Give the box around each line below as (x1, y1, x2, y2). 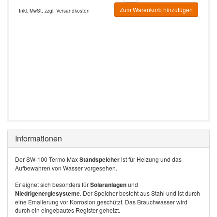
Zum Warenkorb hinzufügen (119, 5, 193, 14)
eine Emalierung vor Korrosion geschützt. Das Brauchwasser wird (15, 197, 187, 206)
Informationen (15, 132, 62, 144)
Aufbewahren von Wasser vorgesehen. (15, 163, 117, 172)
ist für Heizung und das (120, 155, 182, 163)
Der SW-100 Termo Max (15, 155, 79, 163)
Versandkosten (56, 7, 90, 14)
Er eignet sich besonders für (15, 180, 90, 188)
